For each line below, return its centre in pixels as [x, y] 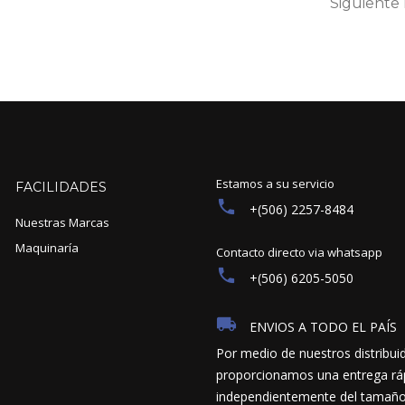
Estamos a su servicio [275, 183]
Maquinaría [47, 247]
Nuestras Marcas [62, 222]
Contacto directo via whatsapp [299, 252]
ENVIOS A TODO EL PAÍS [323, 326]
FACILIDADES [61, 187]
